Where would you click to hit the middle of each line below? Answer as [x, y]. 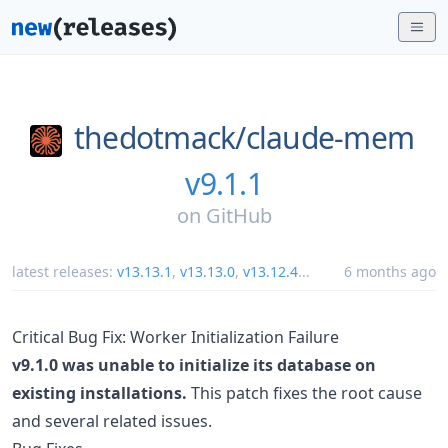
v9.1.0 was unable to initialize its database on [194, 364]
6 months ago [390, 271]
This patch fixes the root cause [304, 392]
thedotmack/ [159, 137]
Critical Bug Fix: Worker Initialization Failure [175, 336]
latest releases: [64, 271]
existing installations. [99, 392]
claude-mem [330, 137]
